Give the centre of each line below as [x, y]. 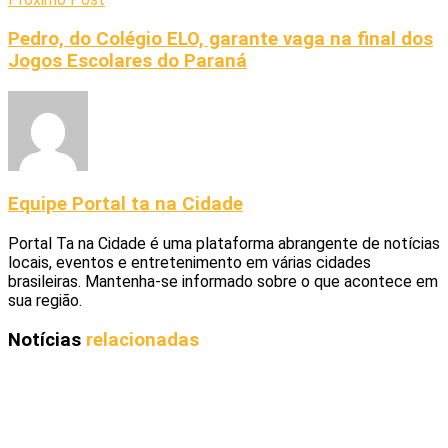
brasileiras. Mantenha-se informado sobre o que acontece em [223, 282]
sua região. [45, 301]
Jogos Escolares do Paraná [127, 61]
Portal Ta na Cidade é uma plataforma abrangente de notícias [224, 244]
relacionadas [142, 339]
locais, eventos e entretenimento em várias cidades [189, 263]
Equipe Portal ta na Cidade [125, 204]
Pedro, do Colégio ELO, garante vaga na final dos [220, 39]
